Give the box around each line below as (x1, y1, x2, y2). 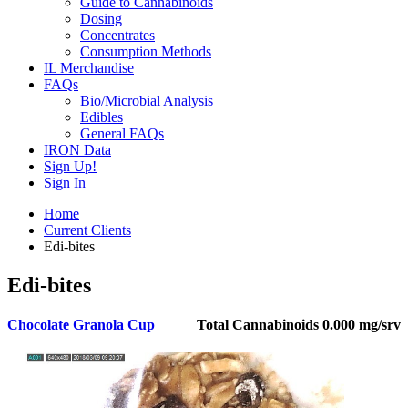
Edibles (80, 109, 123, 125)
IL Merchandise (44, 60, 134, 76)
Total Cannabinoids (197, 317, 319, 333)
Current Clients (44, 222, 131, 238)
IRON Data (44, 142, 111, 158)
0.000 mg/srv (319, 317, 401, 333)
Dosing (80, 11, 122, 26)
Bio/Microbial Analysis (80, 93, 213, 108)
